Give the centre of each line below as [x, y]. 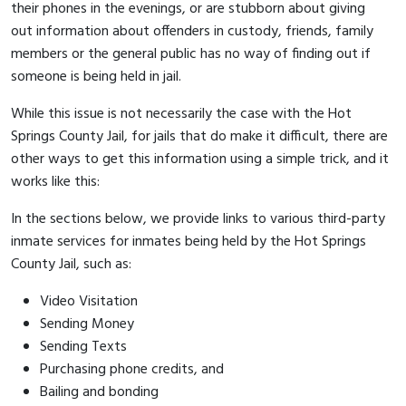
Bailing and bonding [99, 392]
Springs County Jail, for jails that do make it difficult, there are [199, 136]
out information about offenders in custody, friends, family [192, 31]
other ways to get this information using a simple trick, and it [200, 159]
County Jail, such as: [71, 264]
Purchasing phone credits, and [132, 369]
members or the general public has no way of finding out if [191, 54]
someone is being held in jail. [98, 77]
